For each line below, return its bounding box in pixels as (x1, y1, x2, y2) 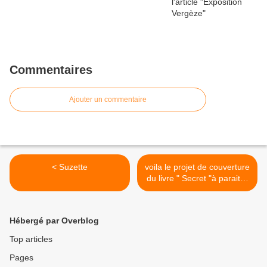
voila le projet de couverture (145, 162, 250, 172)
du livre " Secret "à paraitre (147, 173, 248, 184)
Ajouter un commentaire (69, 95, 147, 104)
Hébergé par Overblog (10, 216, 99, 226)
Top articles (10, 234, 52, 244)
